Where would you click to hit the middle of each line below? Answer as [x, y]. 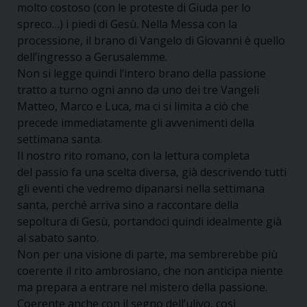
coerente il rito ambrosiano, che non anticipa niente [150, 271]
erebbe [240, 254]
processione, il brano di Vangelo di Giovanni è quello [151, 40]
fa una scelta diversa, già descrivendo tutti [177, 172]
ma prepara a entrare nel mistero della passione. [142, 287]
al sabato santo [57, 238]
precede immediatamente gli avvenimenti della [136, 123]
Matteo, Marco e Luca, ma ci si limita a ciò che [133, 106]
